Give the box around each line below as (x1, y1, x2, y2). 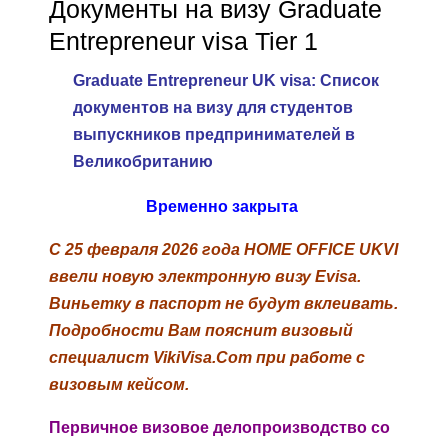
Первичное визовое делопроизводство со (49, 419, 390, 437)
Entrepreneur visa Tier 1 (49, 27, 318, 56)
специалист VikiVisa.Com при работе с (49, 349, 365, 367)
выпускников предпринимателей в (73, 126, 355, 144)
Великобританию (73, 153, 213, 171)
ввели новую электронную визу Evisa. (49, 268, 361, 286)
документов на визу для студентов (73, 99, 353, 117)
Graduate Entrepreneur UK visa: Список (73, 72, 379, 90)
